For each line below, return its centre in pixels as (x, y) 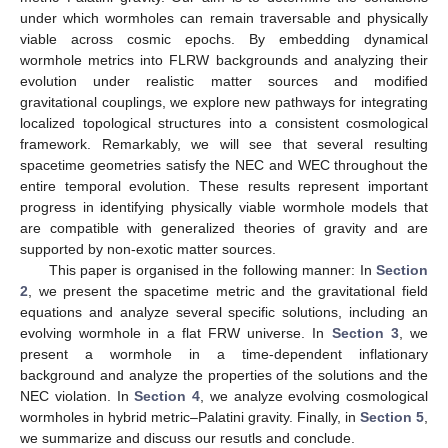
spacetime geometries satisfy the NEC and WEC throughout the (224, 165)
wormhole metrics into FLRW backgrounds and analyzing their (224, 60)
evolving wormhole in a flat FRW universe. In (176, 333)
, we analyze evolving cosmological (314, 396)
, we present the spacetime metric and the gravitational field (228, 291)
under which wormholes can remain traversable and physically (224, 18)
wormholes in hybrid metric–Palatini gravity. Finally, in (190, 417)
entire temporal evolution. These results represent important (224, 186)
